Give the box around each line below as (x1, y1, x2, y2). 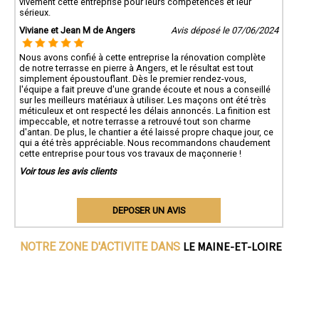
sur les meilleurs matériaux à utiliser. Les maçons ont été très (19, 94, 266, 105)
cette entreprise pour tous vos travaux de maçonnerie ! (19, 147, 241, 159)
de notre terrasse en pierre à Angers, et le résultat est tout (19, 62, 253, 73)
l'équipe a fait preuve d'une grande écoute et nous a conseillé (19, 83, 271, 95)
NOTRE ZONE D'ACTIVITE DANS (19, 239, 183, 253)
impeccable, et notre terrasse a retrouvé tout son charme (19, 115, 251, 127)
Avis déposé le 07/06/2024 (170, 24, 278, 36)
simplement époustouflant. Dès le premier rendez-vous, (19, 73, 246, 84)
